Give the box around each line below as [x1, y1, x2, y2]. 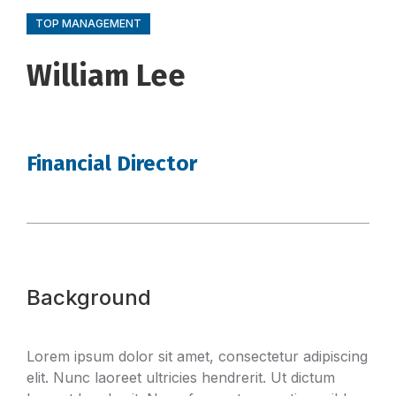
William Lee [27, 57, 186, 94]
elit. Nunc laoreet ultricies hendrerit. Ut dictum [27, 369, 335, 386]
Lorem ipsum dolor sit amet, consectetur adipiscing [27, 347, 368, 365]
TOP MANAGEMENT [35, 17, 141, 30]
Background [27, 285, 151, 310]
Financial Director [27, 151, 197, 176]
